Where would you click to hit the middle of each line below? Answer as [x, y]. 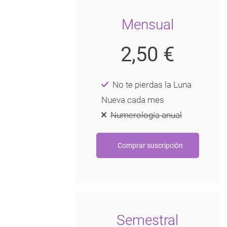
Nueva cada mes [133, 100]
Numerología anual [146, 115]
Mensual [147, 25]
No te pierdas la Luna [152, 85]
